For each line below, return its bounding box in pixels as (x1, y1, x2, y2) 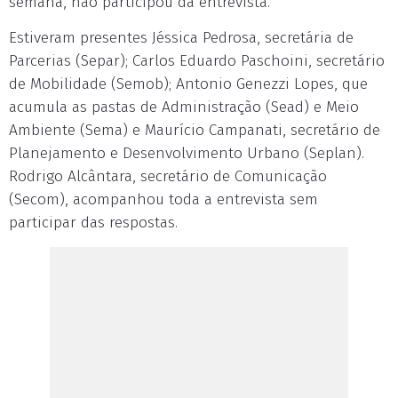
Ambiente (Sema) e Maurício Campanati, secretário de (9, 121, 380, 139)
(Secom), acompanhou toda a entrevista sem (9, 190, 318, 209)
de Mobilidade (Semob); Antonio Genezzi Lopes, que (9, 75, 368, 93)
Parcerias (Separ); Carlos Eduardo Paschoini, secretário (9, 52, 385, 70)
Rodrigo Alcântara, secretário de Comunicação (9, 167, 327, 186)
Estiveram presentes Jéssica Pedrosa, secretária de (9, 28, 354, 47)
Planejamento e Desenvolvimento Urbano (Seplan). (9, 144, 364, 163)
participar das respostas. (9, 213, 178, 232)
